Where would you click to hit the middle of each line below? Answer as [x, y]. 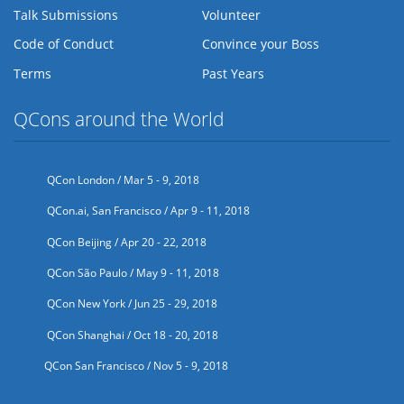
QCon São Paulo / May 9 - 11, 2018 [132, 272]
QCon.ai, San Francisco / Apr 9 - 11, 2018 [147, 211]
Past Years [233, 73]
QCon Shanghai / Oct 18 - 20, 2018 [131, 335]
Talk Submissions [66, 15]
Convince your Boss [261, 44]
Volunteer [231, 15]
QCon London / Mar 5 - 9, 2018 [122, 179]
